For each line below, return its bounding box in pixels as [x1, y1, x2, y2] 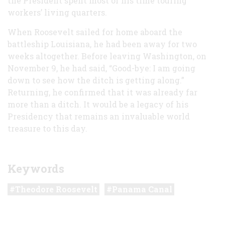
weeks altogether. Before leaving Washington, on [8, 50, 206, 61]
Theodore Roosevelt [15, 183, 97, 194]
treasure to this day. [8, 123, 87, 134]
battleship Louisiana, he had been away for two [8, 38, 197, 49]
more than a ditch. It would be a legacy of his [8, 98, 188, 109]
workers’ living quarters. [8, 7, 107, 18]
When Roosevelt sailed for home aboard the [8, 26, 182, 37]
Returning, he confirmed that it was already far [8, 86, 197, 97]
